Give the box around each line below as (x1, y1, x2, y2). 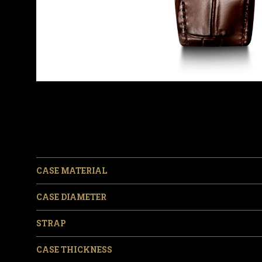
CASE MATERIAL (36, 165, 108, 177)
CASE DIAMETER (36, 191, 107, 203)
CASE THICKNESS (36, 244, 113, 256)
